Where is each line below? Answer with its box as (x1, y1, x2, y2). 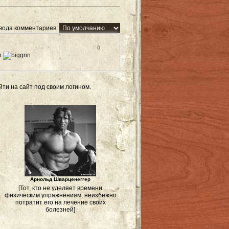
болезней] (45, 206, 75, 213)
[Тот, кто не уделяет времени (18, 185, 102, 192)
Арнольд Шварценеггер (30, 176, 90, 182)
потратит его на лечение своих (15, 199, 106, 206)
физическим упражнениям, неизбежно (4, 192, 117, 199)
